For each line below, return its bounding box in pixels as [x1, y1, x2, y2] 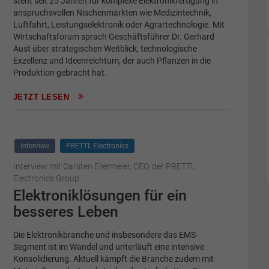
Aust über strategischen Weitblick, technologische [13, 44, 197, 53]
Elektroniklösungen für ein [13, 187, 187, 205]
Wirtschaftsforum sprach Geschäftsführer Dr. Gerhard [13, 32, 214, 41]
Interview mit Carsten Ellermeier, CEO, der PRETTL [13, 162, 195, 172]
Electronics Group [13, 174, 79, 184]
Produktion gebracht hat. [13, 68, 107, 77]
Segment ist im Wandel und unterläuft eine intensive [13, 242, 204, 252]
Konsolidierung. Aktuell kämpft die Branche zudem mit [13, 254, 214, 264]
